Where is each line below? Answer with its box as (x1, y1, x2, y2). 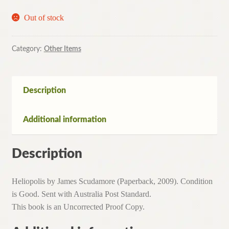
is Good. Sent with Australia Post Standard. (11, 190, 151, 199)
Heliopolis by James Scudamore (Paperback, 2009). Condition (11, 177, 213, 186)
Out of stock (24, 13, 64, 22)
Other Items (43, 45, 81, 53)
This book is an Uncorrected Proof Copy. (11, 202, 145, 212)
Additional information (22, 115, 106, 124)
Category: (11, 45, 44, 53)
